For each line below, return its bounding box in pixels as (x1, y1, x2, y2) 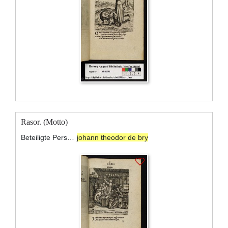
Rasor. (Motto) (21, 117, 68, 126)
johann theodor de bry (76, 133, 148, 141)
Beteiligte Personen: (67, 133, 75, 141)
